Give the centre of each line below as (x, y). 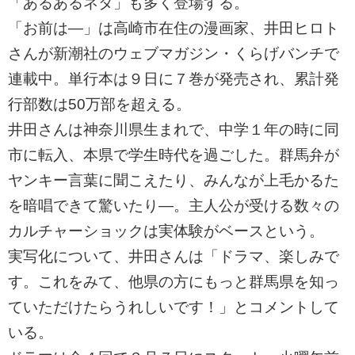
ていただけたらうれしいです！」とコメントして (174, 307)
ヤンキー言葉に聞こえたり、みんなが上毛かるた (174, 181)
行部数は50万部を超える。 (99, 105)
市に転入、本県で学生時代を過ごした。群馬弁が (174, 155)
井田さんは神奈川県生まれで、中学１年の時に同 (174, 130)
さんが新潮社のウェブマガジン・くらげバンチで (174, 54)
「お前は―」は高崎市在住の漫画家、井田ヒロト (174, 29)
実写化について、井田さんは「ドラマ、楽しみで (174, 257)
